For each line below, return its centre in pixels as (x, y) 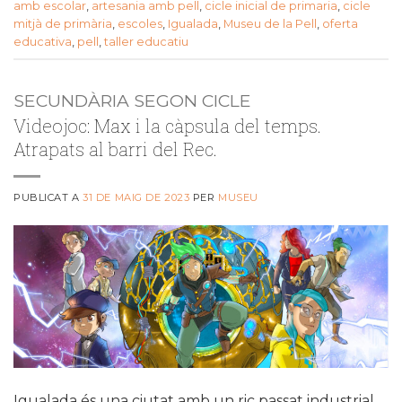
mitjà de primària (63, 24)
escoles (140, 24)
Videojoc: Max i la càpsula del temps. (167, 125)
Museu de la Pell (270, 24)
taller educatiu (146, 42)
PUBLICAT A (48, 197)
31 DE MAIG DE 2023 (136, 197)
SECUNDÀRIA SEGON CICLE (132, 100)
